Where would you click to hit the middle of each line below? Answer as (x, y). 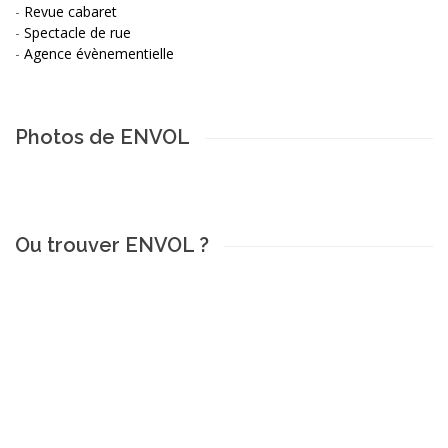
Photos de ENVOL (102, 136)
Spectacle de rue (77, 32)
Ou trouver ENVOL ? (112, 244)
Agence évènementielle (99, 53)
